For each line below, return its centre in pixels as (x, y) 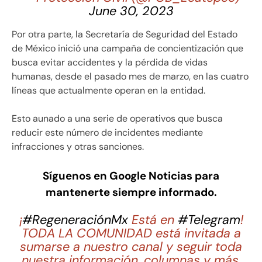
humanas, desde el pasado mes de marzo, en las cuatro (130, 77)
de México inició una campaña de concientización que (127, 49)
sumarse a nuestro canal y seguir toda (131, 247)
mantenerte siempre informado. (131, 192)
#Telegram (209, 220)
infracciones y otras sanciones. (78, 147)
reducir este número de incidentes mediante (107, 133)
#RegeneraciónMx (75, 220)
